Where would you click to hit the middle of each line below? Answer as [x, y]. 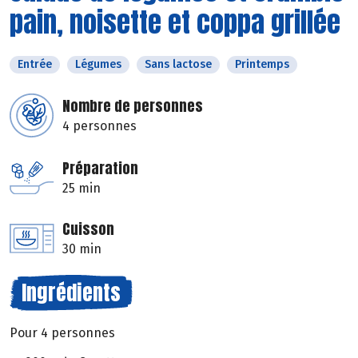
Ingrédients [71, 293]
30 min [82, 249]
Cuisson [88, 229]
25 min [82, 189]
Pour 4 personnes [62, 333]
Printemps [262, 65]
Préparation [100, 169]
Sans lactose [178, 65]
